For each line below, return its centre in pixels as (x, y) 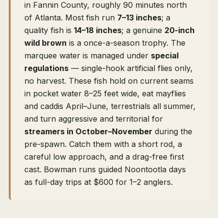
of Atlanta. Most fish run (71, 18)
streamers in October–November (88, 132)
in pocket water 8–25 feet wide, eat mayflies (105, 94)
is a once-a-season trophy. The (126, 43)
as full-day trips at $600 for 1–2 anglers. (99, 182)
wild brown (45, 43)
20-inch (180, 30)
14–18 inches (98, 30)
